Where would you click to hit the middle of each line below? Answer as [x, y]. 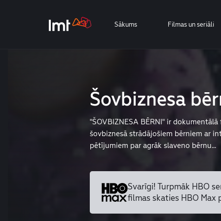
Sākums [126, 24]
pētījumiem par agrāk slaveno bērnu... [153, 145]
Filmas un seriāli [191, 24]
